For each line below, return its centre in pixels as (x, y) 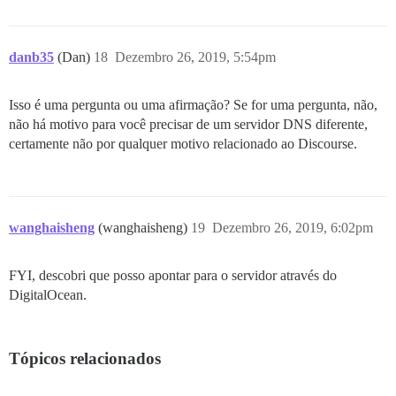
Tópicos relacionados (85, 358)
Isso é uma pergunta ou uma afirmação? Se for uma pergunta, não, (193, 104)
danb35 (31, 57)
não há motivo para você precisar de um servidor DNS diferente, (188, 124)
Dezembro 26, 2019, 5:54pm (195, 57)
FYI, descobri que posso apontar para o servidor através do (173, 275)
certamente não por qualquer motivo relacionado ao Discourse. (183, 143)
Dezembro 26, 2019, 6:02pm (293, 227)
